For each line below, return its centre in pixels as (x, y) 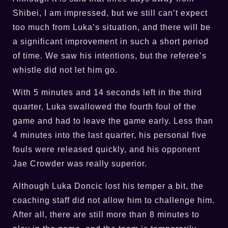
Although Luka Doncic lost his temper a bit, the (108, 186)
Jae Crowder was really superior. (80, 163)
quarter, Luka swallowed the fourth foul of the (105, 106)
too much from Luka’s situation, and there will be (112, 27)
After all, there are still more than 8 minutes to (106, 214)
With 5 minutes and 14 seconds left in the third (107, 92)
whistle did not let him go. (65, 70)
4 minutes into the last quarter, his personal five (110, 135)
